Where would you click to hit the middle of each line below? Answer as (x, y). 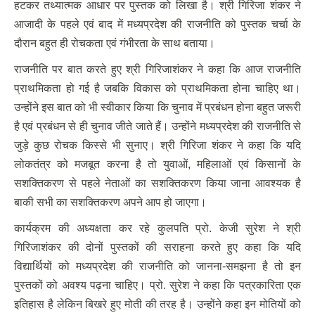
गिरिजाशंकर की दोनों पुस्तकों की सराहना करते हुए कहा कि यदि (157, 247)
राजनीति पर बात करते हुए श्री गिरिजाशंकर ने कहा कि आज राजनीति (157, 69)
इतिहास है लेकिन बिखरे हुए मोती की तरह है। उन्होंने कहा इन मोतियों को (157, 304)
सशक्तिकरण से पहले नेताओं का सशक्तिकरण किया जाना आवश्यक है (157, 183)
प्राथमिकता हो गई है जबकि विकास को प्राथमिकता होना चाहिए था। (157, 88)
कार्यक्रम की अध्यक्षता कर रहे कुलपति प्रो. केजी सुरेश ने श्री (157, 228)
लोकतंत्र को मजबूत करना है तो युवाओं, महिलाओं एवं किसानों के (157, 164)
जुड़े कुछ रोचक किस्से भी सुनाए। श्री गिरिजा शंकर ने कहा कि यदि (157, 145)
